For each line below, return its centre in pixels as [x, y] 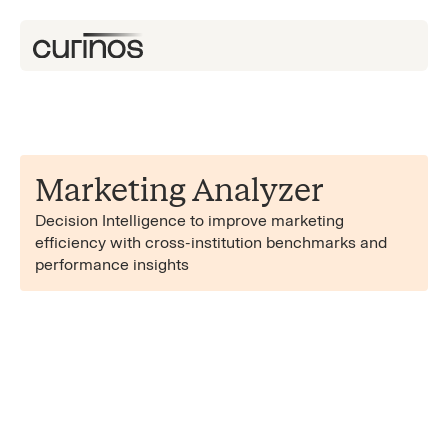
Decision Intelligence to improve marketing [189, 220]
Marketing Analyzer [179, 190]
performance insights [112, 264]
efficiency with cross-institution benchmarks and [211, 242]
